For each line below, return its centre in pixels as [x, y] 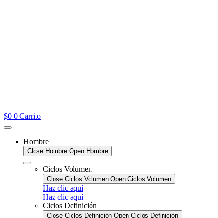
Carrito [30, 116]
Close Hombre [47, 151]
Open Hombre [89, 151]
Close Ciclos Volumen [78, 179]
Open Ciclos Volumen [141, 179]
